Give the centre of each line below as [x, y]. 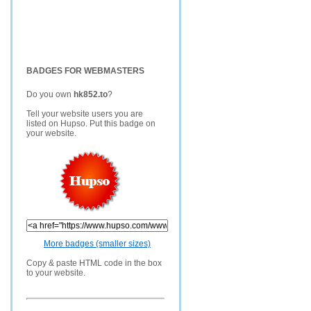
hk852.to [91, 94]
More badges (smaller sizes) [97, 244]
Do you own [50, 94]
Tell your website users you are [85, 114]
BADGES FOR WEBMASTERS [85, 71]
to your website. [56, 273]
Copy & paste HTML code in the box [94, 263]
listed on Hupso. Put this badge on [91, 124]
